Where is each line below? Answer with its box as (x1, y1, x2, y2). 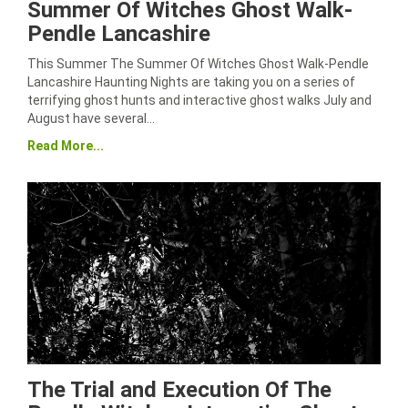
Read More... (27, 138, 104, 153)
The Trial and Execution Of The (27, 377, 331, 403)
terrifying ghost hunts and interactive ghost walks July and (27, 93, 372, 107)
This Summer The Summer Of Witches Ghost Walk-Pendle (27, 56, 369, 71)
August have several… (27, 111, 155, 126)
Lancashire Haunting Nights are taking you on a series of (27, 75, 355, 89)
